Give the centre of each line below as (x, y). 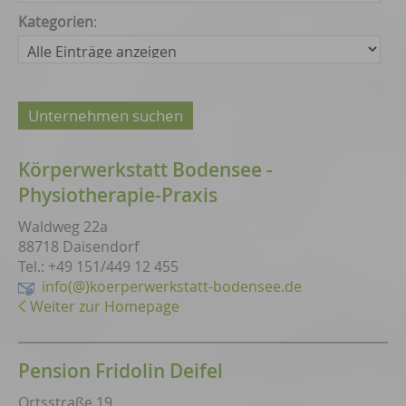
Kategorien (56, 22)
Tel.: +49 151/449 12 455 (98, 266)
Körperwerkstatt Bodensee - (145, 169)
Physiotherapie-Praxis (118, 195)
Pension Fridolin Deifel (121, 371)
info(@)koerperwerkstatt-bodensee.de (172, 286)
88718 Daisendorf (78, 246)
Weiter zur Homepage (105, 306)
